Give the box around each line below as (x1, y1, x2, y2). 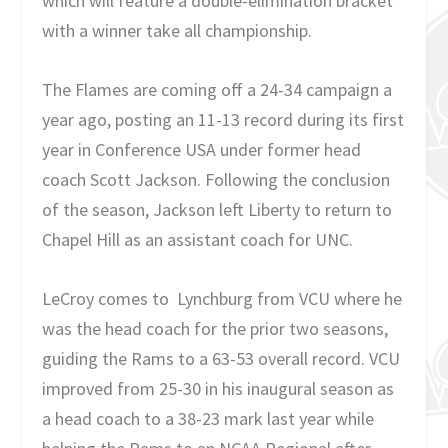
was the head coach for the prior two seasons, (42, 316, 389, 340)
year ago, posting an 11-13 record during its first (42, 108, 405, 132)
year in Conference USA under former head (42, 138, 362, 162)
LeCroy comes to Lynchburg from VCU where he (42, 286, 403, 310)
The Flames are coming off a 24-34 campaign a (42, 78, 393, 102)
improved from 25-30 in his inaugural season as (42, 376, 395, 400)
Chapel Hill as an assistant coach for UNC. (42, 228, 354, 252)
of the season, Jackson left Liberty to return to (42, 198, 393, 222)
